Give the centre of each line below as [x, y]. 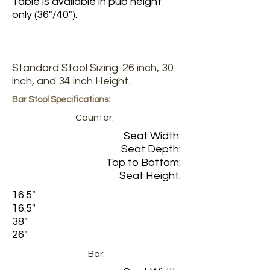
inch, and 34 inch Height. [71, 81]
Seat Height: [150, 176]
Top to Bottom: [143, 162]
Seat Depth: [151, 149]
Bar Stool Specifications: [61, 100]
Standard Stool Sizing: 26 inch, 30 [93, 68]
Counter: [96, 118]
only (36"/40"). [45, 15]
